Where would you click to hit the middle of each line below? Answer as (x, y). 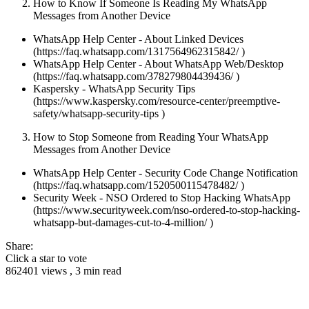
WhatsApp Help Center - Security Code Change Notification (166, 172)
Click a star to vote (46, 258)
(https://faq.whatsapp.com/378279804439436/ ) (136, 76)
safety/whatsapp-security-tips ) (99, 113)
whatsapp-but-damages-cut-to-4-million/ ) (123, 222)
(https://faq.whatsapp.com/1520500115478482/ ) (139, 185)
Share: (19, 246)
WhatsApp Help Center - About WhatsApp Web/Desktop (158, 63)
